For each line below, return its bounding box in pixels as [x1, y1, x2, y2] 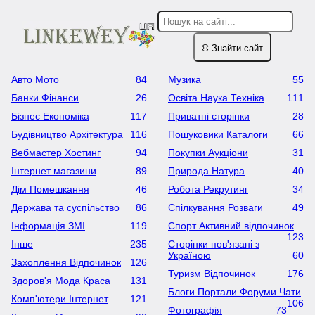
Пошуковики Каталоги [168, 129, 268, 140]
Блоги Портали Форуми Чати [168, 286, 301, 297]
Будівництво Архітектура [11, 129, 123, 140]
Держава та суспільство [11, 202, 120, 213]
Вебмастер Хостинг [11, 147, 101, 158]
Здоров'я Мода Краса [11, 275, 110, 286]
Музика [168, 74, 201, 85]
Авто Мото [11, 74, 59, 85]
